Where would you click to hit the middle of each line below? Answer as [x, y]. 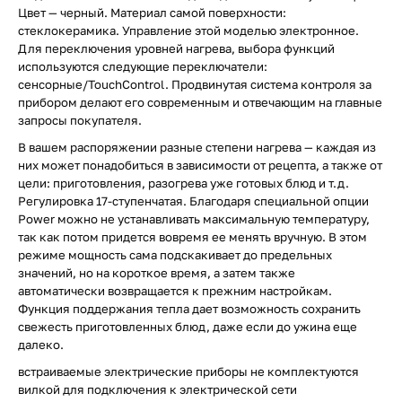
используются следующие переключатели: [143, 66]
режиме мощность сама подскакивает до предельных [175, 255]
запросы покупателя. [80, 120]
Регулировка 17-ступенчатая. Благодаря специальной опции [193, 201]
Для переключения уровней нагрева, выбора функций [176, 48]
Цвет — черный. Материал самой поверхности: [152, 13]
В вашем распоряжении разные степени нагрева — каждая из [197, 147]
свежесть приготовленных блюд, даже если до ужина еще [188, 327]
